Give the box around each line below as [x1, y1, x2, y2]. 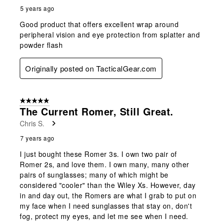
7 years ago [20, 133, 55, 142]
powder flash [20, 39, 63, 50]
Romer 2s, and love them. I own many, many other [20, 159, 189, 169]
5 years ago [20, 3, 55, 12]
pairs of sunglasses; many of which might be [20, 169, 169, 180]
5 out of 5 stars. [20, 96, 65, 106]
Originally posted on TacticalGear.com [25, 63, 157, 74]
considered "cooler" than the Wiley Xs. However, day [20, 180, 196, 190]
